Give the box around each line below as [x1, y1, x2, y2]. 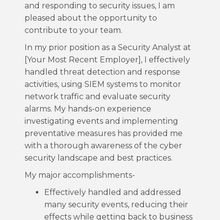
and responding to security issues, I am [25, 1, 175, 10]
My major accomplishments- [25, 170, 135, 180]
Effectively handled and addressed [44, 188, 181, 197]
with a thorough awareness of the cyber [25, 141, 182, 150]
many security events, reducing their [44, 200, 188, 209]
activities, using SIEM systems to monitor [25, 80, 181, 89]
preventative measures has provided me [25, 129, 183, 138]
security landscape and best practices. [25, 153, 172, 163]
